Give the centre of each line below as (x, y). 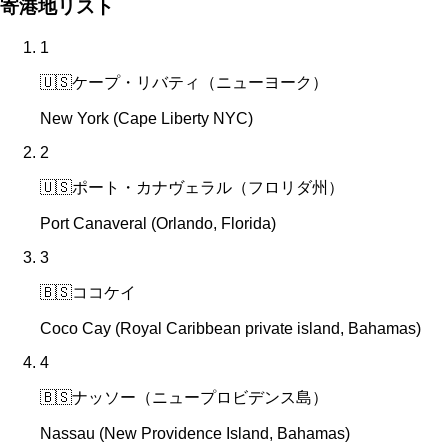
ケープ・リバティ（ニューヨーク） (200, 83)
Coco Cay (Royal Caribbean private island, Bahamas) (230, 329)
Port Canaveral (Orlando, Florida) (158, 224)
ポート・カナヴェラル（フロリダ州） (208, 188)
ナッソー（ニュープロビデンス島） (200, 398)
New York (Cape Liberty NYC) (146, 119)
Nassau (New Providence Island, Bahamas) (195, 434)
